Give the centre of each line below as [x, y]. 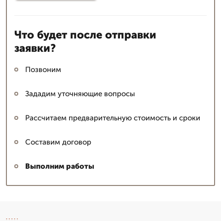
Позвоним [43, 69]
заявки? [35, 48]
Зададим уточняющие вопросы [80, 93]
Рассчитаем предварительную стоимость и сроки [113, 118]
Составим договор [58, 142]
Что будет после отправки [85, 35]
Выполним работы [60, 166]
